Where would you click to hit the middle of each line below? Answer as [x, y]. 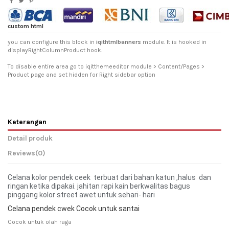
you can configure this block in [52, 42]
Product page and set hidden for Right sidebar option [82, 75]
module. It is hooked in [174, 42]
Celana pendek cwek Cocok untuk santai [74, 208]
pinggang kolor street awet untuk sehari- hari [81, 194]
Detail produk [30, 138]
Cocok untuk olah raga [40, 222]
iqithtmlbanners [119, 42]
